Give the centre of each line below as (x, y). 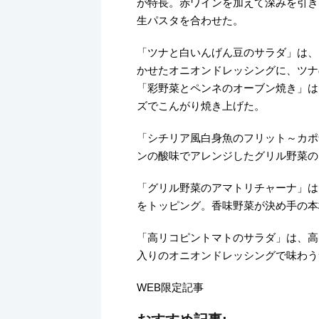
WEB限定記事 (170, 287)
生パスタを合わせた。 (190, 20)
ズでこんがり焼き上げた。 (201, 105)
